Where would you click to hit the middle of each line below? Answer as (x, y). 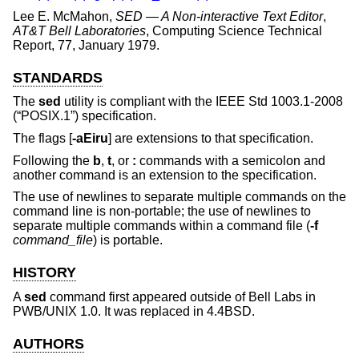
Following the (53, 160)
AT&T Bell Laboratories (79, 30)
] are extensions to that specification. (211, 138)
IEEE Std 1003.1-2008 (279, 102)
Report (32, 45)
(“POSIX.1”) (46, 116)
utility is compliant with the (138, 102)
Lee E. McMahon (61, 16)
